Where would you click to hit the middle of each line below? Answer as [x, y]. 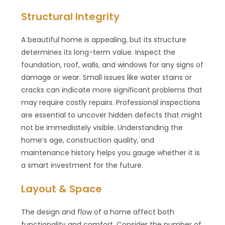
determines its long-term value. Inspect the [98, 52]
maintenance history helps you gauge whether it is [111, 152]
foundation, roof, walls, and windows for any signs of [113, 65]
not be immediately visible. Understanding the [102, 127]
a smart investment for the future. [82, 165]
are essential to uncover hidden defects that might [112, 115]
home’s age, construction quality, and [88, 140]
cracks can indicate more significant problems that [112, 90]
